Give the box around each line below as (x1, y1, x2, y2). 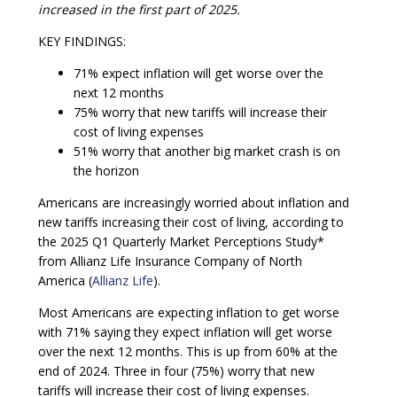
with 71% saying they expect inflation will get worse (38, 323, 332, 340)
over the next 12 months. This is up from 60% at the (38, 342, 338, 360)
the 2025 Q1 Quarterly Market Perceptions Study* (38, 232, 324, 250)
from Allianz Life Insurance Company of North (38, 252, 302, 269)
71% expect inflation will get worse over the (74, 64, 323, 82)
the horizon (74, 161, 139, 179)
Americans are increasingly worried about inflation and (38, 193, 349, 211)
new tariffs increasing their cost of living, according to (38, 213, 344, 230)
